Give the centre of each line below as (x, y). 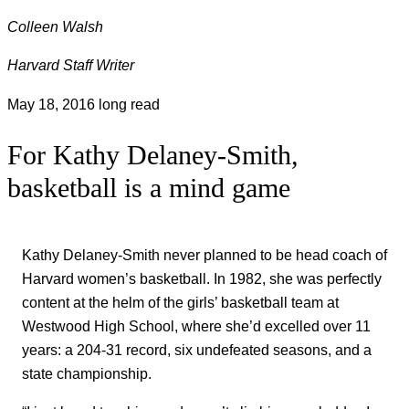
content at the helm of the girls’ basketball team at (180, 302)
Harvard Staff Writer (71, 65)
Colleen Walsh (55, 26)
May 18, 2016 (53, 104)
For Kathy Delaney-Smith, (153, 155)
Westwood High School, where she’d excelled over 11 (196, 325)
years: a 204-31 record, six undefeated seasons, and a (197, 349)
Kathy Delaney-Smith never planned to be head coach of (204, 254)
